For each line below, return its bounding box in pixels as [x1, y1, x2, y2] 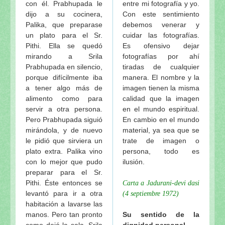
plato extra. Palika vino [26, 147, 102, 155]
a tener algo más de [26, 83, 102, 92]
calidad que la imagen [123, 94, 199, 102]
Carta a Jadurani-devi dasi [123, 179, 199, 187]
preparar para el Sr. [26, 168, 102, 176]
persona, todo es [123, 147, 199, 155]
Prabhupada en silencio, [26, 62, 102, 71]
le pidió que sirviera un [26, 136, 102, 145]
